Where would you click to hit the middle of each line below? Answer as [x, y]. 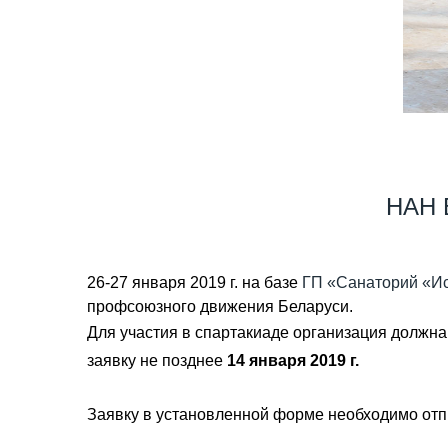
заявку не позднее [157, 360]
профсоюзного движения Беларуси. [220, 306]
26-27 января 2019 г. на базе [194, 282]
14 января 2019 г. [293, 360]
